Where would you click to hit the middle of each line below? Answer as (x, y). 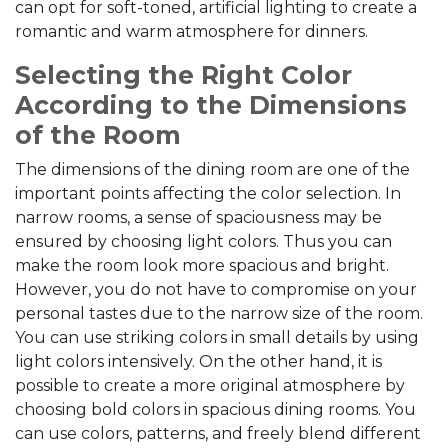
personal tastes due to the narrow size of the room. (219, 313)
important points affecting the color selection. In (208, 193)
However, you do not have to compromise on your (216, 289)
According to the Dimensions (211, 105)
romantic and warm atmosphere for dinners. (191, 31)
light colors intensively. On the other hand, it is (198, 361)
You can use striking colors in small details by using (217, 337)
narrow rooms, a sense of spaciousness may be (198, 217)
